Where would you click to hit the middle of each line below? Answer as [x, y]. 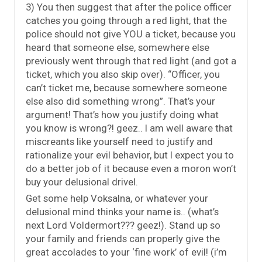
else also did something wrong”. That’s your [120, 101]
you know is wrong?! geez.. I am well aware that [129, 128]
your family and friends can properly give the [123, 238]
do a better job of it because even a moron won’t [131, 168]
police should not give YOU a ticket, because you [131, 34]
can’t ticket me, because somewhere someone [126, 87]
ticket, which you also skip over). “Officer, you [123, 74]
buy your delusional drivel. [82, 182]
